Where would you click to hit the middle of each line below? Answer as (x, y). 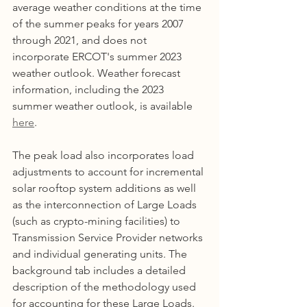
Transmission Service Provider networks (109, 237)
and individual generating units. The (101, 254)
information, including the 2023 (89, 89)
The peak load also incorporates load (105, 155)
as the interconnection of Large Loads (106, 204)
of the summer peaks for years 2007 (99, 23)
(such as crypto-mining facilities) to (98, 221)
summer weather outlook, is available (104, 106)
